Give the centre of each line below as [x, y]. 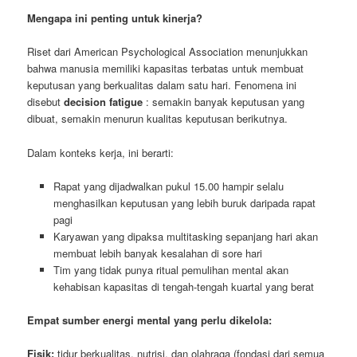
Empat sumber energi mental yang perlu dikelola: [150, 320]
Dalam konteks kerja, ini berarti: [101, 152]
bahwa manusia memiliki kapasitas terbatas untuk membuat [166, 69]
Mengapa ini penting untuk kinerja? [115, 18]
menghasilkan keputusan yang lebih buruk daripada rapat [184, 202]
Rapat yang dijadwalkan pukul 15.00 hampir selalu [168, 186]
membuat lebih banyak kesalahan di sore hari [157, 253]
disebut [46, 102]
